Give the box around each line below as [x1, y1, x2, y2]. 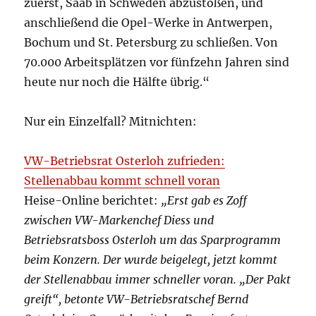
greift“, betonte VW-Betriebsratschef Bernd [24, 292, 249, 307]
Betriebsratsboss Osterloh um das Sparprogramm [24, 233, 281, 248]
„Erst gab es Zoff [161, 193, 248, 208]
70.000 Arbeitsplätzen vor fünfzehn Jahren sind [24, 55, 290, 70]
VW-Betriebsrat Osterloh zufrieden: [24, 154, 226, 169]
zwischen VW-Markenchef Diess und [24, 213, 214, 228]
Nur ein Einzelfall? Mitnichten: [24, 114, 197, 129]
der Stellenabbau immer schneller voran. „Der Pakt [24, 272, 291, 287]
